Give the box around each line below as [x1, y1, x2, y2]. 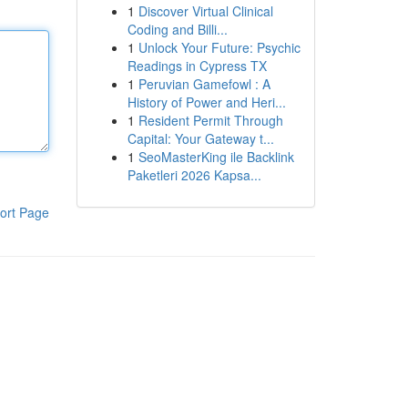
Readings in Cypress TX [127, 56, 267, 75]
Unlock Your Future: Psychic [138, 38, 301, 56]
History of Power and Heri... [127, 93, 286, 111]
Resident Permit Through [138, 111, 283, 129]
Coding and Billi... [127, 20, 228, 38]
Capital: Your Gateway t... [127, 129, 274, 148]
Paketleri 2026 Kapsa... [127, 166, 261, 184]
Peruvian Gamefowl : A [138, 75, 270, 93]
